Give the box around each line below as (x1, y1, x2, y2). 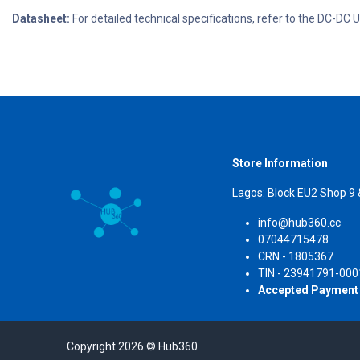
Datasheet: (12, 12, 70, 26)
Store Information (232, 157, 328, 170)
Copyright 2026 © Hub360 (66, 340, 198, 354)
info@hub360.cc (258, 216, 341, 230)
